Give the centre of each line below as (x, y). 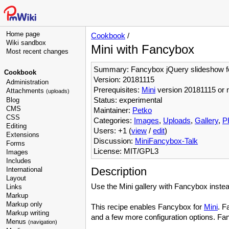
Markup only (24, 204)
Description (119, 171)
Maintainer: (113, 110)
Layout (16, 178)
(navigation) (43, 222)
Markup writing (28, 213)
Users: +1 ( (112, 131)
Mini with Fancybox (143, 49)
